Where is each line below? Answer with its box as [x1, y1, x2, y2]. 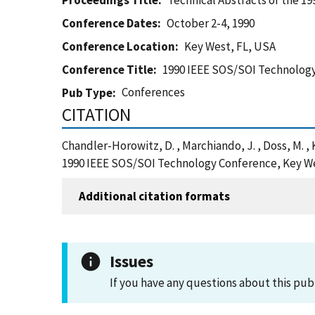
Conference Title [62, 62, 153, 77]
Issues [110, 251, 153, 271]
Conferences [122, 84, 186, 100]
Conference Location [62, 39, 175, 54]
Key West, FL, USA [184, 39, 276, 54]
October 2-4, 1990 [167, 15, 255, 31]
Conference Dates [62, 15, 157, 31]
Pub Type [62, 85, 112, 101]
